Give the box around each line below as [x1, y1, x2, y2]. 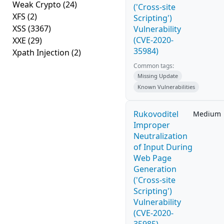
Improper [133, 119, 170, 130]
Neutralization [133, 130, 187, 141]
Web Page [133, 152, 171, 163]
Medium [193, 109, 221, 118]
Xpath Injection [12, 47, 71, 58]
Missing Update [137, 72, 178, 79]
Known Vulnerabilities [137, 83, 195, 90]
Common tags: [133, 61, 174, 70]
